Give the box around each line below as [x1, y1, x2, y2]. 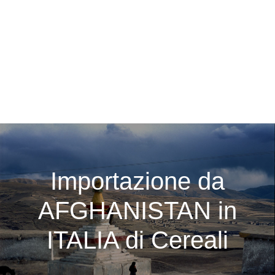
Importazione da [50, 168, 225, 195]
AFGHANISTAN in [38, 197, 237, 225]
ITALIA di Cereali [47, 227, 228, 254]
